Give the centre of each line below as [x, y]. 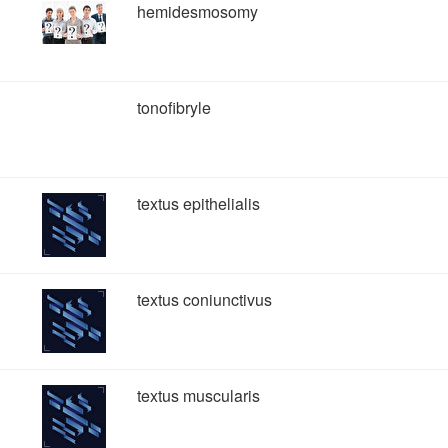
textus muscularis [198, 395]
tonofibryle [174, 107]
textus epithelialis [198, 203]
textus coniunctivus [204, 299]
